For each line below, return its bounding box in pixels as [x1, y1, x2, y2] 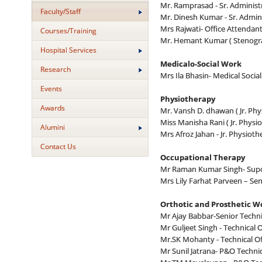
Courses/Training [40, 26, 96, 36]
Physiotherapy [160, 94, 215, 104]
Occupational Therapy [160, 153, 245, 163]
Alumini [40, 122, 65, 132]
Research [40, 64, 71, 74]
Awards [40, 103, 65, 113]
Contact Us [40, 142, 76, 151]
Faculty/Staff [40, 6, 81, 16]
